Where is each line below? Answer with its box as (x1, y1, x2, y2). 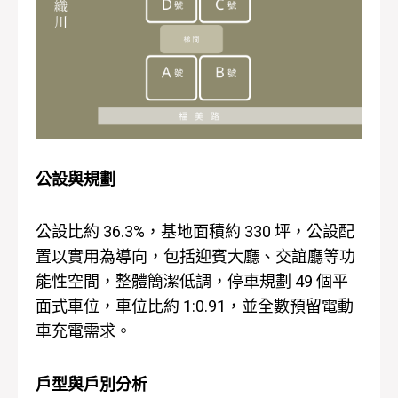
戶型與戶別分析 (36, 374, 147, 394)
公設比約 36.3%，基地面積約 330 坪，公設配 (36, 222, 354, 242)
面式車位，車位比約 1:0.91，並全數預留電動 (36, 297, 354, 316)
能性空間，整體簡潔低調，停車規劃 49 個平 (36, 272, 348, 291)
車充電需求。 (36, 322, 131, 341)
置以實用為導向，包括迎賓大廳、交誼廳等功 (36, 247, 355, 267)
